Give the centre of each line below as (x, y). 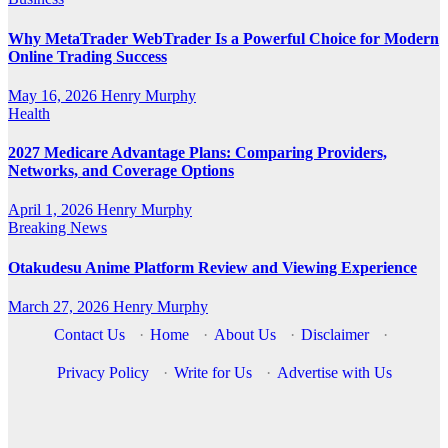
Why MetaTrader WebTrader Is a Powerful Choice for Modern (223, 38)
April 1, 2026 (52, 210)
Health (29, 113)
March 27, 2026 (60, 306)
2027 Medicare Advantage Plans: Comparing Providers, (197, 153)
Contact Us (89, 334)
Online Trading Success (87, 56)
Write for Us (212, 372)
